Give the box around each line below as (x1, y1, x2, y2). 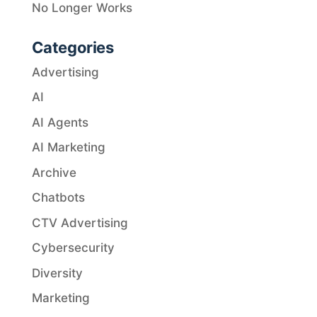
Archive (31, 165, 76, 180)
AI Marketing (31, 140, 105, 155)
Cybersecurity (31, 241, 115, 255)
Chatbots (31, 190, 85, 205)
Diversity (31, 265, 83, 280)
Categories (31, 38, 114, 57)
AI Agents (31, 115, 88, 129)
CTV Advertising (31, 215, 128, 230)
